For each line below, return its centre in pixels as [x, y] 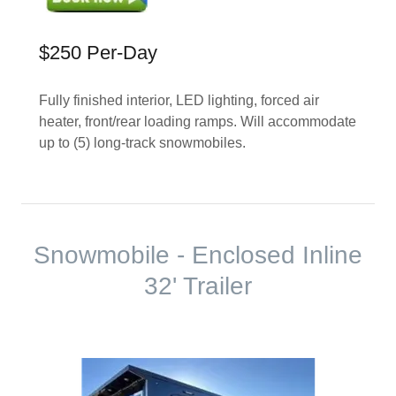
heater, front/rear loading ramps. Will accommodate [198, 121]
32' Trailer [198, 286]
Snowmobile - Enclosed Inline [198, 255]
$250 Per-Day [98, 53]
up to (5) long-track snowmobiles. [144, 142]
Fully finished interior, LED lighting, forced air [179, 100]
